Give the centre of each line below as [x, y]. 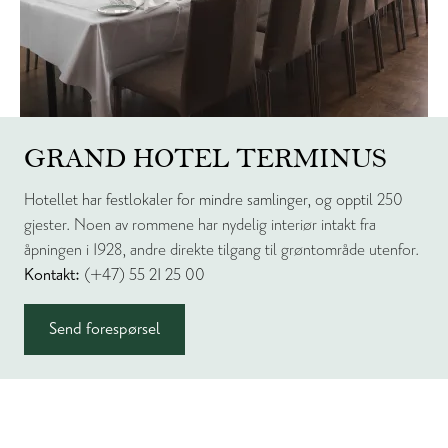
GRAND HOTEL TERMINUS [205, 158]
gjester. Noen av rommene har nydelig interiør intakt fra [200, 225]
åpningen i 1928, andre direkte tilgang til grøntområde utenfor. [221, 250]
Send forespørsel [104, 329]
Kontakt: [52, 275]
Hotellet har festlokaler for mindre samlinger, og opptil [200, 200]
